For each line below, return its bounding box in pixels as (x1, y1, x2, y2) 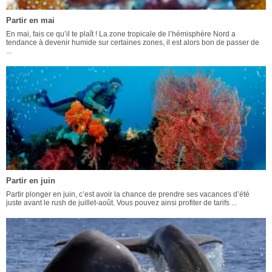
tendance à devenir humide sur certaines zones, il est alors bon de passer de (6, 38, 259, 47)
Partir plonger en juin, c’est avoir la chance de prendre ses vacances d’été (6, 190, 250, 199)
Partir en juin (6, 176, 55, 186)
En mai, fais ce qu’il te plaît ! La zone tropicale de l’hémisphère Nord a (6, 30, 236, 38)
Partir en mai (6, 16, 55, 25)
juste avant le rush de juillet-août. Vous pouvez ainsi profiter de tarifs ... (6, 199, 237, 208)
